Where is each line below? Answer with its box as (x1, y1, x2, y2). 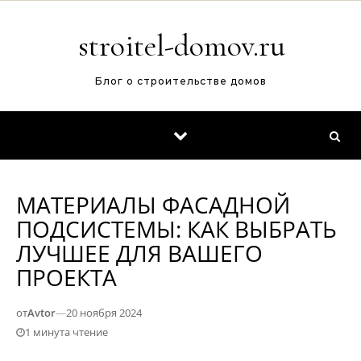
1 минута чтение (25, 325, 108, 339)
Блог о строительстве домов (94, 75, 267, 87)
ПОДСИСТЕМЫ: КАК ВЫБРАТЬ (16, 214, 337, 244)
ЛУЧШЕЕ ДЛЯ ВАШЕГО (16, 238, 263, 268)
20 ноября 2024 (66, 305, 142, 320)
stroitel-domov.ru (77, 27, 285, 64)
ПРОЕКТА (16, 262, 117, 293)
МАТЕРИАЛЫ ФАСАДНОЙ (16, 189, 290, 220)
